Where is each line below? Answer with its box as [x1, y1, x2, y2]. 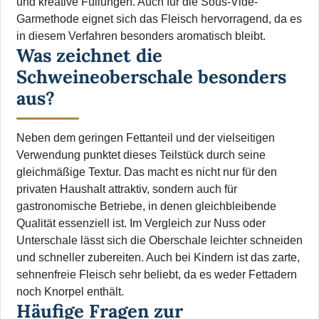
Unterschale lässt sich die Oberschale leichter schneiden [16, 234, 303, 247]
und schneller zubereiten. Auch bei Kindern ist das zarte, [16, 251, 300, 264]
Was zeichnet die [16, 43, 162, 68]
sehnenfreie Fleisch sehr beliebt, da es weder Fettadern [16, 268, 297, 281]
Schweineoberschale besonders [16, 65, 286, 89]
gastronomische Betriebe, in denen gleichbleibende [16, 200, 276, 213]
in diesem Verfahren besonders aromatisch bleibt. [16, 30, 266, 43]
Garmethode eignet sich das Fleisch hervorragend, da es [16, 13, 302, 26]
